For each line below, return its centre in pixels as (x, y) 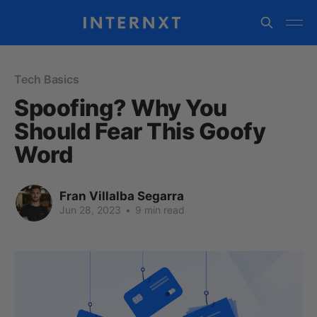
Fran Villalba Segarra (122, 196)
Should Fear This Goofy (140, 131)
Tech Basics (47, 79)
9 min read (158, 210)
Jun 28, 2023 (90, 210)
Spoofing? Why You (121, 108)
